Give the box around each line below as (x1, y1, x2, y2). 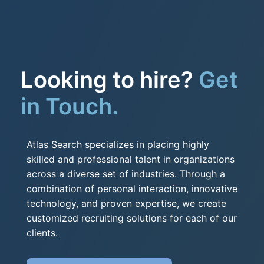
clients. (27, 226, 58, 239)
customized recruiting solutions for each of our (27, 212, 237, 224)
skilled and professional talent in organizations (27, 153, 235, 165)
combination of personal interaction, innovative (27, 182, 237, 194)
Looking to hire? (21, 65, 199, 93)
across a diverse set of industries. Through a (27, 167, 225, 180)
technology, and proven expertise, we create (27, 197, 226, 209)
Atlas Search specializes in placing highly (27, 138, 209, 150)
